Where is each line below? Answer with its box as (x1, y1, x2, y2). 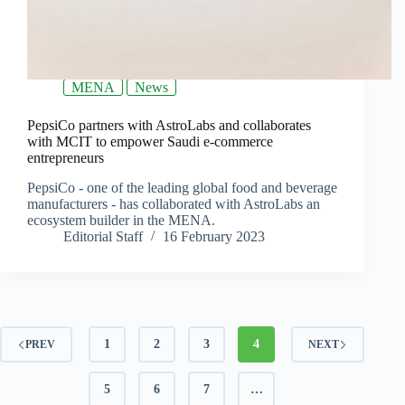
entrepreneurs (27, 150, 104, 166)
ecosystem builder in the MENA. (27, 212, 215, 229)
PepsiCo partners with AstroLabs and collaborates (27, 118, 311, 134)
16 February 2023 (163, 229, 265, 245)
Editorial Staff (63, 229, 143, 245)
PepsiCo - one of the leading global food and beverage (27, 180, 337, 196)
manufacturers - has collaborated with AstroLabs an (27, 196, 320, 212)
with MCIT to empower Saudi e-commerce (27, 134, 273, 150)
